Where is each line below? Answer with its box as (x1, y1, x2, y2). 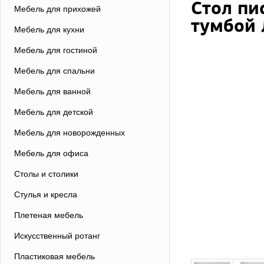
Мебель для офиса (14, 148, 88, 158)
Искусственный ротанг (14, 231, 100, 240)
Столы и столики (14, 169, 78, 179)
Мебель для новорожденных (14, 128, 125, 137)
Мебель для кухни (14, 25, 84, 34)
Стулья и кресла (14, 190, 77, 199)
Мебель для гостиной (14, 45, 97, 55)
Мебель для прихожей (14, 4, 101, 14)
